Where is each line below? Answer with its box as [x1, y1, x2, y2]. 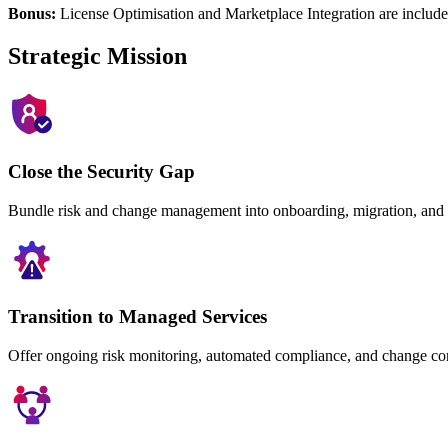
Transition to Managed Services [8, 306, 267, 328]
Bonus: [8, 5, 56, 23]
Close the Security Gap [8, 160, 195, 182]
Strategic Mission [8, 43, 187, 70]
